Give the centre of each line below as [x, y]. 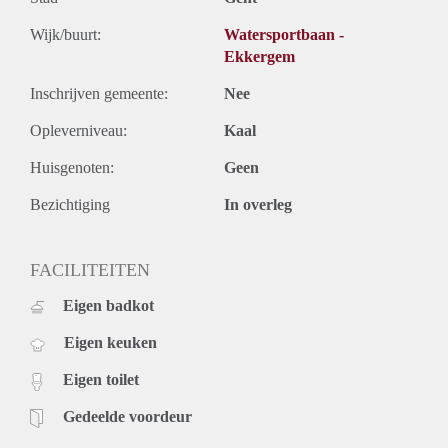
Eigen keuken [110, 343]
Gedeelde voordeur [127, 417]
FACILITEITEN [90, 270]
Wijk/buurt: [65, 35]
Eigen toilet [101, 380]
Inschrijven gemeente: [99, 94]
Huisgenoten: [72, 168]
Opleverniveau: [78, 131]
